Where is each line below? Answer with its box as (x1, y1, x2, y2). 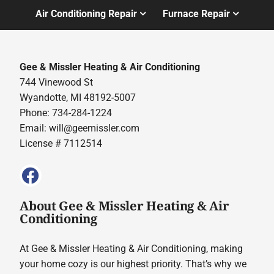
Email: (20, 122, 50, 135)
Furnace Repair (163, 7, 231, 20)
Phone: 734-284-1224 (20, 107, 113, 119)
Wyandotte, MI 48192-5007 (20, 92, 136, 104)
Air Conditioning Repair (35, 7, 137, 20)
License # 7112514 (20, 138, 103, 150)
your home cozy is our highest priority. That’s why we (20, 257, 247, 270)
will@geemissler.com (49, 122, 140, 135)
